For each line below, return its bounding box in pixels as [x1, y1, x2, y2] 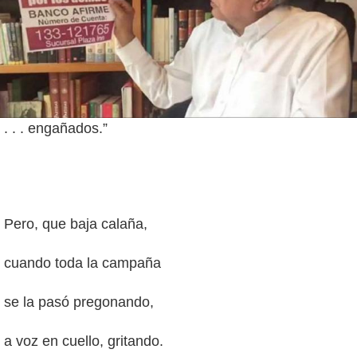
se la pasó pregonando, [4, 294, 154, 311]
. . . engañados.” [4, 120, 108, 137]
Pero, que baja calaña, [4, 216, 147, 233]
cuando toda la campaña [4, 255, 161, 272]
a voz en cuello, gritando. [4, 332, 163, 349]
